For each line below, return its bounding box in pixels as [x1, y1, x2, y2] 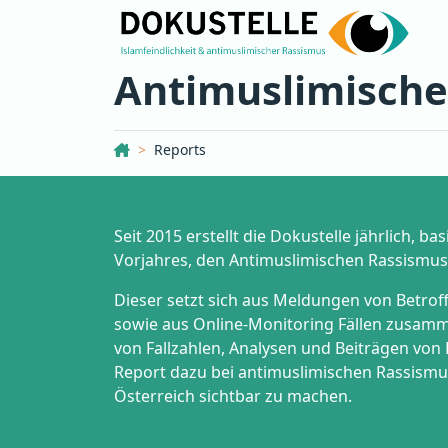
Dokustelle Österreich [129, 139, 274, 158]
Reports [154, 140, 206, 159]
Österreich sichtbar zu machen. [114, 385, 352, 407]
